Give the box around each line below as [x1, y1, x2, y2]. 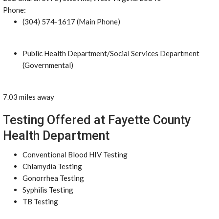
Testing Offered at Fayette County [3, 113, 191, 127]
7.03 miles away [3, 92, 54, 101]
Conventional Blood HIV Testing [22, 150, 128, 159]
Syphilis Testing [22, 185, 73, 194]
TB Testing [22, 197, 58, 206]
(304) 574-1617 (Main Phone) [22, 17, 120, 26]
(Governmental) [22, 61, 73, 69]
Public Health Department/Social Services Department [22, 49, 199, 58]
